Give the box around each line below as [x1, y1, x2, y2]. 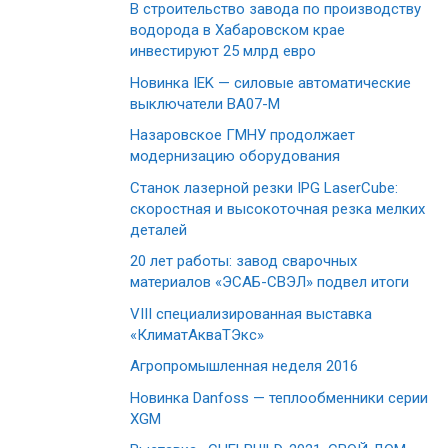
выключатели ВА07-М [130, 94, 280, 113]
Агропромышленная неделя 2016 [130, 357, 358, 376]
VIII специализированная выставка [130, 304, 372, 323]
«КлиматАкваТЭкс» [130, 325, 264, 344]
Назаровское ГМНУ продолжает [130, 126, 355, 145]
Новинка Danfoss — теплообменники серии [130, 388, 428, 407]
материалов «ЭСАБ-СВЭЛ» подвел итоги [130, 273, 409, 292]
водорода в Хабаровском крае [130, 21, 345, 40]
